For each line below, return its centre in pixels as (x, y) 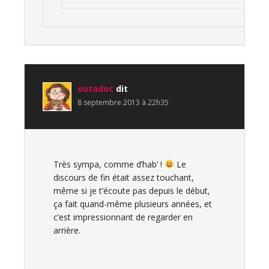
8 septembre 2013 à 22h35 (123, 102)
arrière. (67, 230)
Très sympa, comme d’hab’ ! (109, 164)
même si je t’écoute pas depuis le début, (132, 191)
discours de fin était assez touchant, (124, 177)
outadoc (95, 89)
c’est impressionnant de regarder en (123, 217)
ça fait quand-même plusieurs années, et (133, 204)
